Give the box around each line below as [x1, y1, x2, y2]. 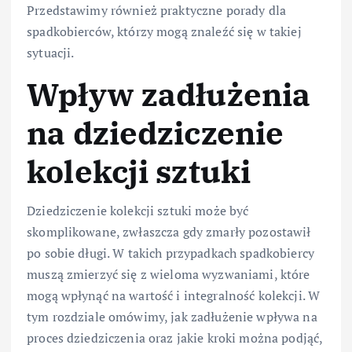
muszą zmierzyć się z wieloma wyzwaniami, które [27, 265, 310, 283]
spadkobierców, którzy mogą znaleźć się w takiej [27, 23, 302, 41]
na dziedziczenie [27, 112, 284, 153]
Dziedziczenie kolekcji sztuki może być [27, 201, 249, 219]
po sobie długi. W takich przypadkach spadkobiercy [27, 244, 314, 262]
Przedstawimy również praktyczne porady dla [27, 2, 286, 20]
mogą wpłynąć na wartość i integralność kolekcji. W [27, 286, 321, 304]
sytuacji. [27, 44, 75, 62]
